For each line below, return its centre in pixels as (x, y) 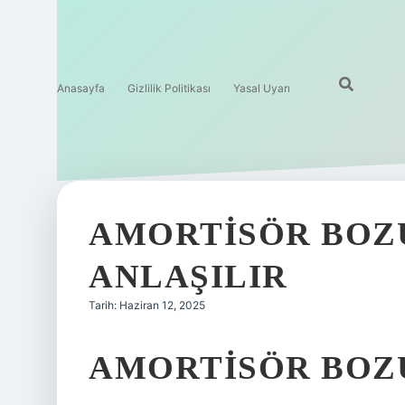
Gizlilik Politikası (169, 88)
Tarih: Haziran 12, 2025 (147, 305)
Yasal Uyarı (262, 88)
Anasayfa (81, 88)
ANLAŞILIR (188, 276)
